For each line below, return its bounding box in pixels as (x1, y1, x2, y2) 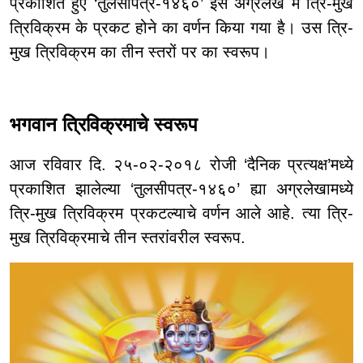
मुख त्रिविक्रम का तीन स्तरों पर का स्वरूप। (10, 43, 270, 62)
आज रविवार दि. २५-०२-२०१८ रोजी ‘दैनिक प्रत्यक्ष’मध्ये (10, 156, 353, 174)
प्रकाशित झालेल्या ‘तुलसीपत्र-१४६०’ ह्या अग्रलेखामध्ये (10, 180, 353, 199)
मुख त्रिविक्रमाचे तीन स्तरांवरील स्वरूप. (10, 228, 246, 247)
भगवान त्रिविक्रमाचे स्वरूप (10, 113, 198, 136)
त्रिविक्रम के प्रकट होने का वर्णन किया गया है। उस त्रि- (10, 19, 353, 37)
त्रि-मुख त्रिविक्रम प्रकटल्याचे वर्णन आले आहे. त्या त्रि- (10, 204, 353, 223)
